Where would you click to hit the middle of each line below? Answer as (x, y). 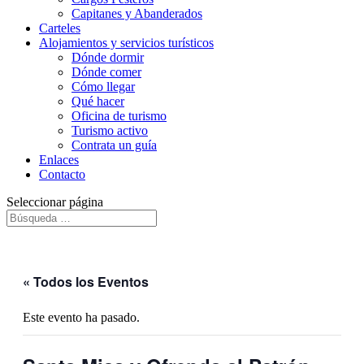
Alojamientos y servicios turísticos (126, 43)
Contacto (62, 174)
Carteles (60, 28)
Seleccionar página (55, 202)
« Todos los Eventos (86, 282)
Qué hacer (98, 101)
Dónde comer (106, 72)
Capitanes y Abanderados (137, 13)
